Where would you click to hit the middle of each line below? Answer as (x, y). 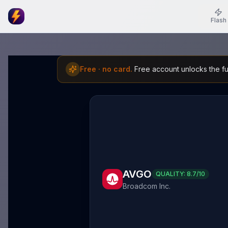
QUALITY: (171, 174)
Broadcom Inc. (147, 186)
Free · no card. (106, 69)
